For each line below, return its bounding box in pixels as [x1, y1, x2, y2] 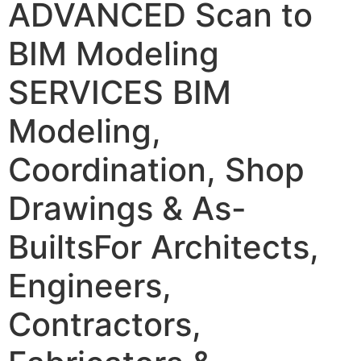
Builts [8, 226, 93, 267]
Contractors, [8, 304, 201, 344]
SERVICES [8, 72, 164, 112]
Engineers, [8, 265, 172, 305]
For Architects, [93, 226, 319, 267]
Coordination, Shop [8, 149, 305, 189]
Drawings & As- [8, 188, 247, 228]
